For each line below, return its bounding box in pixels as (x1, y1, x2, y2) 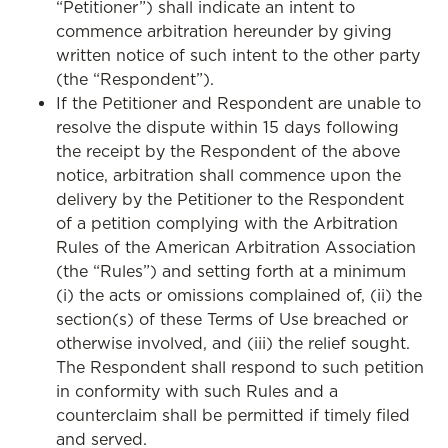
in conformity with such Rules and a (56, 381, 338, 401)
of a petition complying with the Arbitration (56, 213, 398, 233)
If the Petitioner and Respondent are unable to (56, 93, 421, 113)
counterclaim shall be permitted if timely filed (56, 405, 410, 425)
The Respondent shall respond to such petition (56, 357, 424, 377)
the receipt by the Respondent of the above (56, 141, 400, 161)
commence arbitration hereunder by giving (56, 21, 392, 41)
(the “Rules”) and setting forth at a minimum (56, 261, 406, 281)
